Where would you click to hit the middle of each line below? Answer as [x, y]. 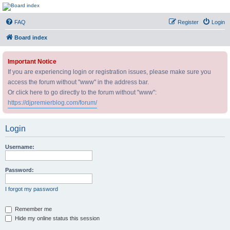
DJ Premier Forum [47, 16]
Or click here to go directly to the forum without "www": [82, 92]
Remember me [33, 209]
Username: [20, 147]
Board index [31, 37]
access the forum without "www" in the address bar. [78, 82]
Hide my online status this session [56, 218]
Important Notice [32, 62]
